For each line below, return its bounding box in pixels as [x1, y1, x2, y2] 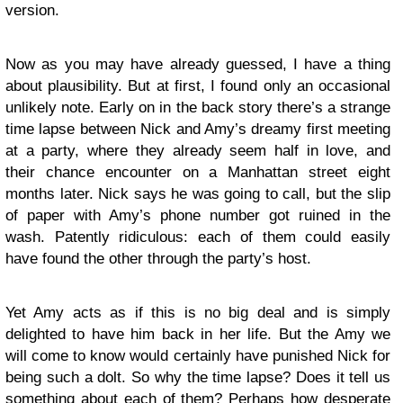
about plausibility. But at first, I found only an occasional [5, 77, 390, 94]
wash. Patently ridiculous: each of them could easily [5, 228, 390, 246]
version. [5, 2, 59, 19]
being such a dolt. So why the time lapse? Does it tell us [5, 369, 390, 386]
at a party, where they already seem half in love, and [5, 142, 390, 159]
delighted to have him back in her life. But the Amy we [5, 326, 390, 343]
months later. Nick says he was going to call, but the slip [5, 185, 390, 202]
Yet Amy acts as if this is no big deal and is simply [5, 304, 390, 321]
